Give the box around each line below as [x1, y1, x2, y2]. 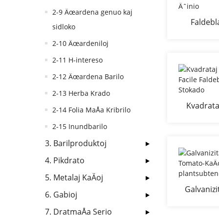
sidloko [52, 22, 75, 31]
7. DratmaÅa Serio [45, 206, 112, 217]
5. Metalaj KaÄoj [45, 172, 103, 183]
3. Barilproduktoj [45, 138, 107, 149]
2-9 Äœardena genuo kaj [52, 7, 132, 17]
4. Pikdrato [45, 155, 85, 166]
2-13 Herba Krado [52, 88, 110, 98]
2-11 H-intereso [52, 55, 103, 65]
